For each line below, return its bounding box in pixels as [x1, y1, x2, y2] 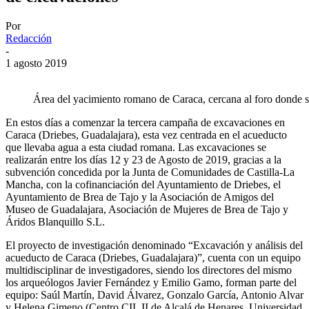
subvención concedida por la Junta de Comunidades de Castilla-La [6, 166, 295, 178]
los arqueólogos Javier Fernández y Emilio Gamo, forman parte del [6, 276, 297, 288]
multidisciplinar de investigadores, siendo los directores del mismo [6, 263, 292, 276]
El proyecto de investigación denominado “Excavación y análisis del [6, 239, 303, 251]
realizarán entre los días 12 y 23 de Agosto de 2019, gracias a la [6, 153, 281, 166]
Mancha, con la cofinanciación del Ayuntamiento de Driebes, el [6, 178, 281, 190]
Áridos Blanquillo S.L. [6, 215, 105, 228]
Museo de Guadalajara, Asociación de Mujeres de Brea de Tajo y [6, 203, 288, 215]
